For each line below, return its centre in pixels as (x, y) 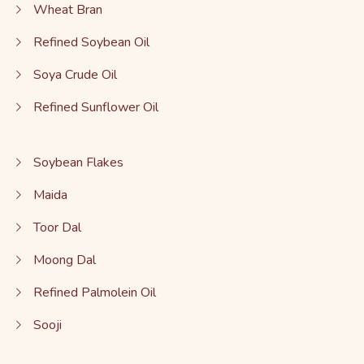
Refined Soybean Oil (91, 43)
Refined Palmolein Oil (94, 293)
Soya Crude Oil (75, 75)
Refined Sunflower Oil (95, 108)
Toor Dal (57, 228)
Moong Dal (64, 260)
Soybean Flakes (78, 163)
